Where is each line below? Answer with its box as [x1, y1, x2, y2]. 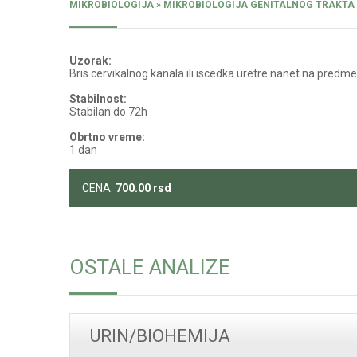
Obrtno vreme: [69, 131, 145, 144]
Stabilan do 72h [69, 105, 147, 119]
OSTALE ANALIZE [69, 255, 230, 280]
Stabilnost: [69, 92, 127, 106]
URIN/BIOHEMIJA [90, 326, 230, 347]
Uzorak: [69, 54, 112, 68]
